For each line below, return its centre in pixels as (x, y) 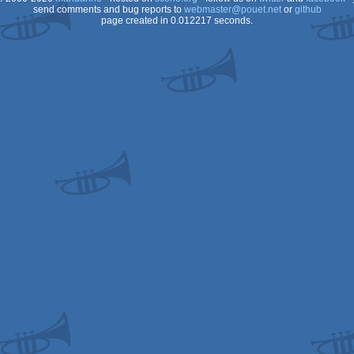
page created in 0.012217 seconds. (177, 21)
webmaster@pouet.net (232, 9)
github (308, 9)
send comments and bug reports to (108, 9)
